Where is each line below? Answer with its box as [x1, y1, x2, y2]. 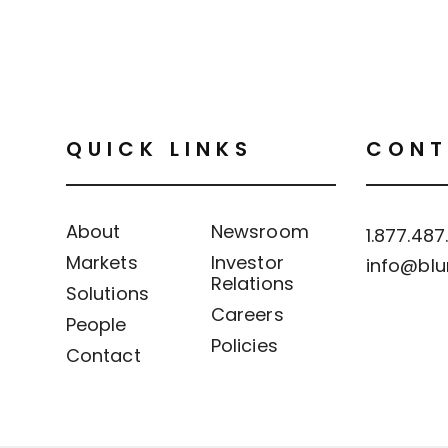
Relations [211, 270, 294, 296]
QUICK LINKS [66, 134, 253, 163]
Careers [211, 301, 284, 327]
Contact [66, 342, 141, 368]
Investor [211, 249, 284, 275]
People [66, 311, 127, 337]
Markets [66, 249, 138, 275]
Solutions [66, 280, 149, 306]
